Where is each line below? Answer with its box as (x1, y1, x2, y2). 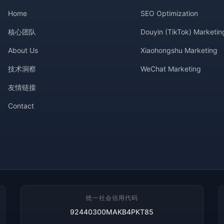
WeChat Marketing (140, 64, 201, 73)
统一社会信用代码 (85, 194, 138, 201)
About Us (8, 46, 38, 54)
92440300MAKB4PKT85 (70, 207, 154, 216)
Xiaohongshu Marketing (140, 46, 218, 54)
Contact (8, 101, 34, 110)
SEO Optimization (140, 9, 198, 17)
